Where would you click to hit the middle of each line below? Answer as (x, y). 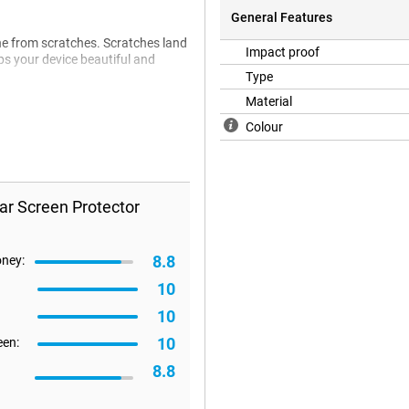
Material (269, 102)
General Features (282, 18)
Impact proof (283, 52)
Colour (264, 127)
